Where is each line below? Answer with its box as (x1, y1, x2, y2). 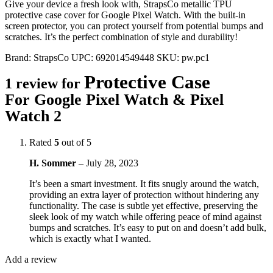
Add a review (5, 253, 57, 264)
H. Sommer (29, 157, 79, 168)
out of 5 (59, 136, 91, 147)
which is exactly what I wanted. (29, 233, 151, 244)
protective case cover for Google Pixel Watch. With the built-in (5, 9, 246, 20)
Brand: (5, 52, 34, 63)
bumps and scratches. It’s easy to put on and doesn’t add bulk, (29, 222, 266, 233)
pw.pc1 (182, 52, 210, 63)
